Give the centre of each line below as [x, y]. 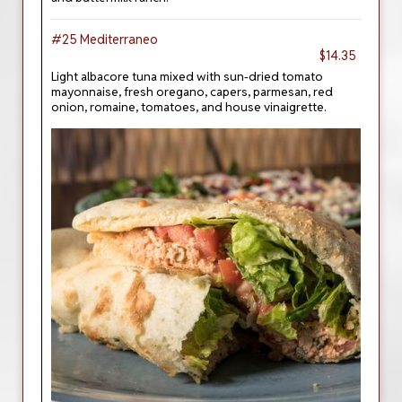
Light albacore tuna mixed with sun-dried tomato [187, 76]
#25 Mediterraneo [105, 39]
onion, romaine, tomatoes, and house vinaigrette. [189, 107]
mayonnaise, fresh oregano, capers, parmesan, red [192, 92]
